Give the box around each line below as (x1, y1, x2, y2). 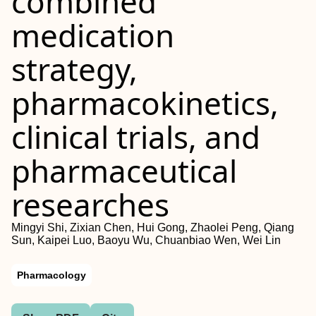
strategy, (11, 48, 138, 90)
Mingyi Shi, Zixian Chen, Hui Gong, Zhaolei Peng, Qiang (11, 221, 294, 233)
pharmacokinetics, (11, 82, 279, 124)
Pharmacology (17, 269, 86, 281)
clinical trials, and (11, 116, 260, 158)
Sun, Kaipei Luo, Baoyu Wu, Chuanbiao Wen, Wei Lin (11, 234, 281, 246)
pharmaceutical (11, 150, 237, 192)
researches (11, 183, 169, 226)
